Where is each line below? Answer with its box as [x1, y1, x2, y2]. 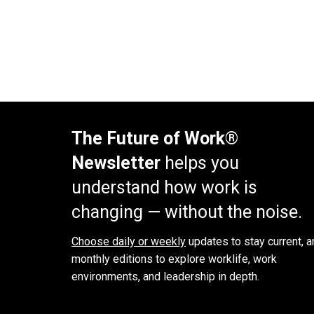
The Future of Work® [71, 128, 238, 149]
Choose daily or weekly [71, 235, 186, 249]
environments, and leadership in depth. [71, 270, 259, 284]
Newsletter [71, 152, 161, 173]
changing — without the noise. [71, 201, 302, 222]
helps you [161, 152, 239, 173]
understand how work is [71, 177, 257, 198]
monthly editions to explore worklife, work [71, 252, 277, 266]
